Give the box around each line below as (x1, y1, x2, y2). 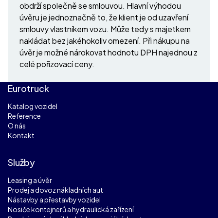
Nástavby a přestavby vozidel (8, 195, 101, 204)
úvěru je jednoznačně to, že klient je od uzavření (19, 12, 188, 22)
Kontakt (8, 130, 35, 140)
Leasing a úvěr (8, 175, 52, 184)
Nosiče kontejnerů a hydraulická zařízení (8, 204, 134, 214)
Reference (8, 111, 41, 120)
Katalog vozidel (8, 101, 57, 110)
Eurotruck (8, 82, 49, 94)
